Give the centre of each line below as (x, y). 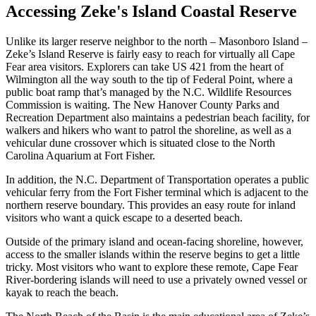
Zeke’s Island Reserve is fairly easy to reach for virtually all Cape (150, 54)
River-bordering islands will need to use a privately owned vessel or (156, 279)
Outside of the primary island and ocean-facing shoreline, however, (154, 241)
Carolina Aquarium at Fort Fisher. (80, 155)
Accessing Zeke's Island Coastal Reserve (151, 11)
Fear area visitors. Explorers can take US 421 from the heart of (145, 66)
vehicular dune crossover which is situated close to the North (140, 142)
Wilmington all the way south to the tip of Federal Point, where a (149, 79)
